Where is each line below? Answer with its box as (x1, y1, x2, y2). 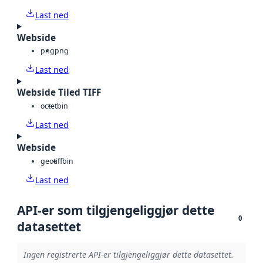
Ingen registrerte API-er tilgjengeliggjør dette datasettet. (23, 249, 234, 261)
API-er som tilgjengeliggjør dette (17, 201, 214, 218)
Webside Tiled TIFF (17, 86, 101, 99)
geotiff (41, 156, 62, 166)
